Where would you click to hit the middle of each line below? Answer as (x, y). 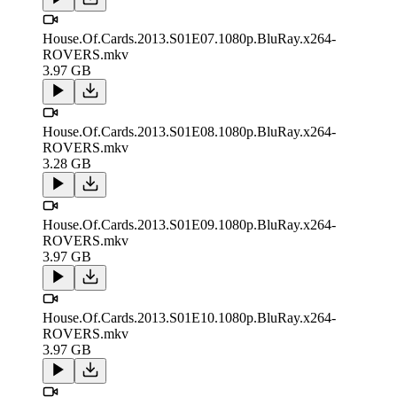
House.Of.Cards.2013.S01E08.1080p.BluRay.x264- (189, 132)
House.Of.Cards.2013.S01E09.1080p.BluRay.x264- (189, 225)
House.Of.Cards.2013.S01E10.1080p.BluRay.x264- (189, 318)
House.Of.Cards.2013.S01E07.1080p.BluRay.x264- (189, 39)
